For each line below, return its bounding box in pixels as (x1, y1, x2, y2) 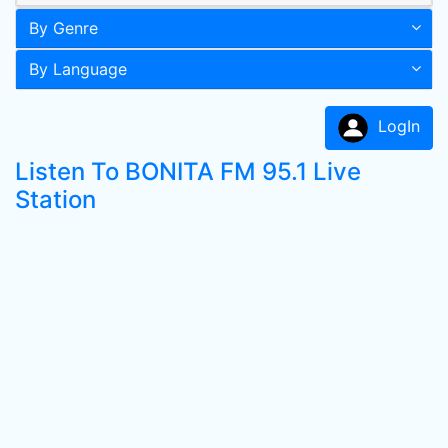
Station (15, 185, 96, 214)
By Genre (29, 18, 98, 38)
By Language (29, 59, 127, 79)
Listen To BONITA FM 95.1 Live (15, 157, 361, 186)
